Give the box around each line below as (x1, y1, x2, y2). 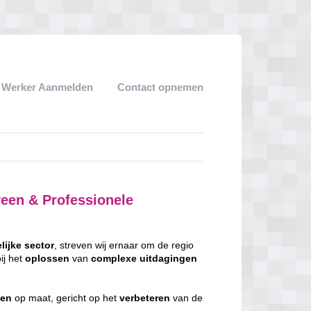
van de (170, 292, 203, 303)
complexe (91, 253, 137, 264)
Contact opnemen (117, 81, 203, 93)
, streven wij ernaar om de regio (54, 239, 194, 251)
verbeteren (119, 292, 171, 303)
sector (24, 239, 55, 251)
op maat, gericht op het (12, 292, 120, 303)
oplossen (25, 253, 70, 264)
